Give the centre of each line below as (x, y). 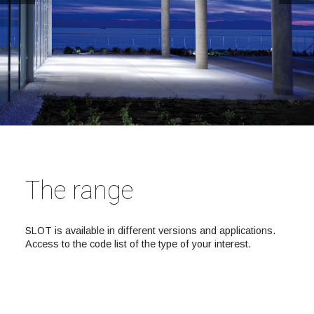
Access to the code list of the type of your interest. (138, 244)
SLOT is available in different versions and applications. (150, 230)
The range (79, 190)
